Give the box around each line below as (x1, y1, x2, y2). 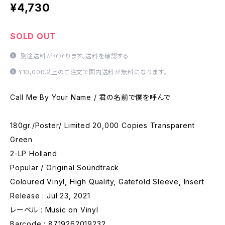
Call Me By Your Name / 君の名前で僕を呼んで (10, 93, 171, 101)
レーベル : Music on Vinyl (10, 205, 98, 214)
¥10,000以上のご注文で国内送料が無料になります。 (18, 68, 167, 76)
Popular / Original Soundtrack (10, 163, 120, 172)
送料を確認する (85, 52, 130, 60)
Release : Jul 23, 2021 (10, 191, 90, 200)
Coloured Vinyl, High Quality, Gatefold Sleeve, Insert (10, 177, 204, 186)
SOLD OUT (10, 31, 56, 41)
